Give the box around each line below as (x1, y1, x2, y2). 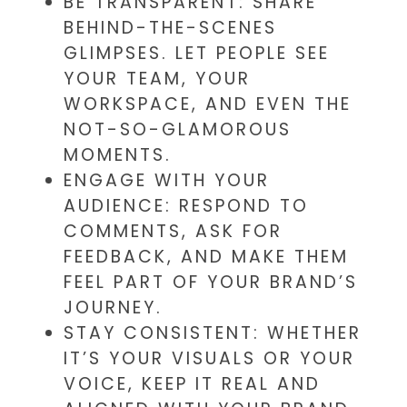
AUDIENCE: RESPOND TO (64, 194, 309, 219)
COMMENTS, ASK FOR (64, 219, 283, 244)
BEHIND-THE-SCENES (64, 15, 277, 41)
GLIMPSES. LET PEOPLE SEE (64, 41, 330, 66)
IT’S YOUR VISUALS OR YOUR (64, 346, 355, 372)
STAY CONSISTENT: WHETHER (64, 321, 362, 346)
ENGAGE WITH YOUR (64, 168, 270, 194)
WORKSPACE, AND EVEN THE (64, 92, 352, 117)
